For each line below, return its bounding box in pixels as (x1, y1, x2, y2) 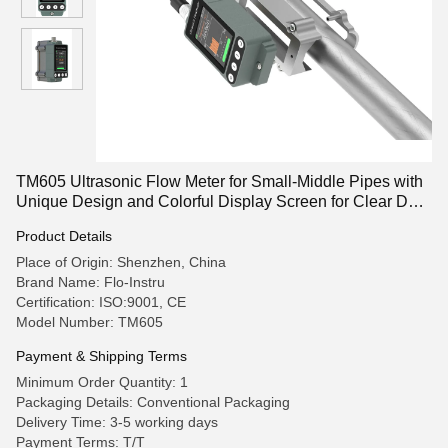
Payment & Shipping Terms (16, 348, 187, 364)
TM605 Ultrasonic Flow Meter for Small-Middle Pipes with (16, 173, 423, 190)
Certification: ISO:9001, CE (16, 294, 186, 310)
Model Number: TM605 (16, 314, 163, 330)
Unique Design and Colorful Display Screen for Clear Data (16, 193, 430, 210)
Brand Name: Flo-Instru (16, 274, 165, 290)
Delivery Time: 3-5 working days (16, 414, 218, 430)
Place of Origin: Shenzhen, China (16, 254, 226, 270)
